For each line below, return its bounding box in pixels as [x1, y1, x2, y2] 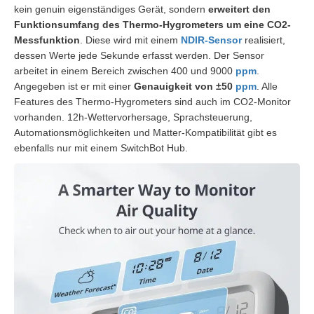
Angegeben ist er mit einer [14, 80, 134, 92]
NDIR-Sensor [181, 34, 242, 46]
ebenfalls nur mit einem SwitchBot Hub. [14, 142, 188, 153]
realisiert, [242, 34, 285, 46]
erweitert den [205, 3, 271, 15]
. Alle [257, 80, 278, 92]
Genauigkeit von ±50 [134, 80, 235, 92]
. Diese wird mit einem [80, 34, 181, 46]
